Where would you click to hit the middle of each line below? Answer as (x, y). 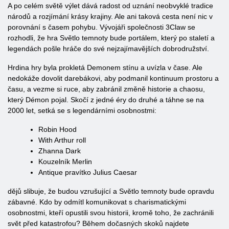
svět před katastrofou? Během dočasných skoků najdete (98, 223)
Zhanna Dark (60, 151)
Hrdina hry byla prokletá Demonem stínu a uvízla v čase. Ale (105, 67)
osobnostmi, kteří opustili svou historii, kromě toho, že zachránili (111, 213)
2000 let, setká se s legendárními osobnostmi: (82, 110)
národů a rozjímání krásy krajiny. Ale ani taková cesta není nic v (110, 16)
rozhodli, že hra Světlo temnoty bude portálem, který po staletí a (111, 38)
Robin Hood (58, 129)
